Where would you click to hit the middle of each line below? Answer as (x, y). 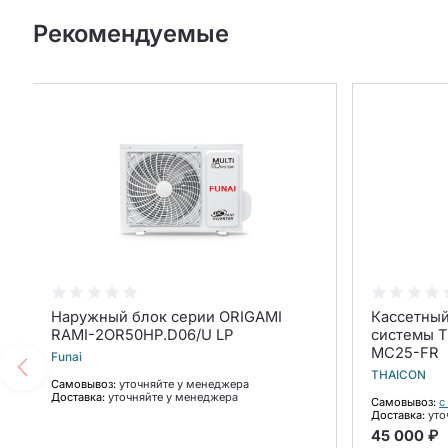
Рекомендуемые (130, 34)
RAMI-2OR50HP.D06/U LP (142, 334)
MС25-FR (405, 352)
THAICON (399, 374)
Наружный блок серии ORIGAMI (167, 316)
